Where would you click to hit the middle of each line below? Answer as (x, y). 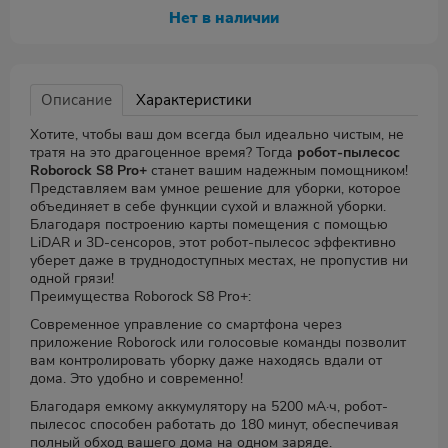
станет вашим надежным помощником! (277, 170)
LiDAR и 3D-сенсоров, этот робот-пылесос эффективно (213, 242)
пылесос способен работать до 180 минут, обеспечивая (214, 424)
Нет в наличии (224, 18)
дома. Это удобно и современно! (136, 378)
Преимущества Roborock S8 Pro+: (140, 296)
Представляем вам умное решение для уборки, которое (215, 188)
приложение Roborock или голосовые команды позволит (218, 342)
